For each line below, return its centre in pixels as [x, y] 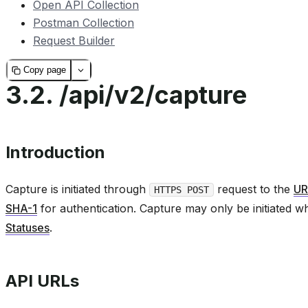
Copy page [45, 70]
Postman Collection [84, 23]
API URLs [42, 280]
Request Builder [74, 40]
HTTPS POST [181, 189]
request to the [254, 189]
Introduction [55, 152]
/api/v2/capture [153, 95]
